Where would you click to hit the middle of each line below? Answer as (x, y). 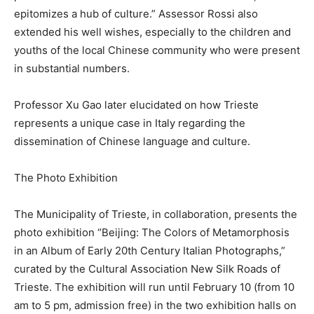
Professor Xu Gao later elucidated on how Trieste (136, 104)
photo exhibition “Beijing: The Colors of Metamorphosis (152, 232)
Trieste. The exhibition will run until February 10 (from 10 (154, 287)
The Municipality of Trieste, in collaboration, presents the (156, 214)
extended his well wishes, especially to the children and (152, 32)
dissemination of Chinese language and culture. (132, 141)
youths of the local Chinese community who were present (157, 50)
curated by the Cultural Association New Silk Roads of (147, 268)
